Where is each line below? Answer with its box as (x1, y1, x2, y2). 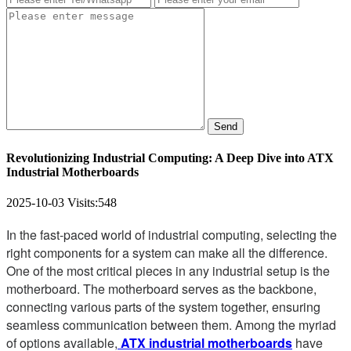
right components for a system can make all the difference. (6, 244, 327, 262)
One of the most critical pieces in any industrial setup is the (6, 262, 330, 280)
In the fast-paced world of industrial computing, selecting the (6, 226, 337, 244)
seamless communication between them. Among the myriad (6, 316, 336, 335)
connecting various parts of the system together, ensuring (6, 298, 320, 317)
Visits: (67, 196, 98, 210)
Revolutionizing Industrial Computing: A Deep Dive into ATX (6, 151, 334, 165)
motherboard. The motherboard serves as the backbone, (6, 280, 317, 299)
